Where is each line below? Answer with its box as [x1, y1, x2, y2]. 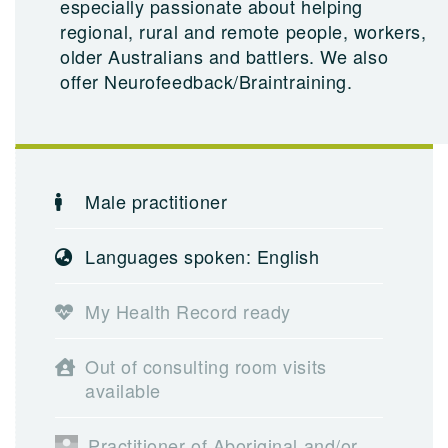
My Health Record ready [85, 298, 291, 324]
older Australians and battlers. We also [60, 43, 389, 69]
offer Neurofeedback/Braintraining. [60, 68, 353, 94]
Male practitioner [85, 188, 228, 214]
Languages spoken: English [85, 243, 320, 269]
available [85, 377, 161, 403]
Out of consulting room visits [85, 353, 327, 379]
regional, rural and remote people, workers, [60, 18, 427, 44]
